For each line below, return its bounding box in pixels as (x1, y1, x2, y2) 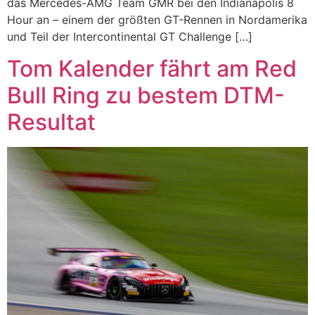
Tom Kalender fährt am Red (7, 54, 297, 82)
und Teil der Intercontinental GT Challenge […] (7, 30, 252, 44)
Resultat (7, 108, 96, 136)
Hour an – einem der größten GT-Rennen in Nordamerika (7, 13, 307, 27)
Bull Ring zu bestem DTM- (7, 81, 285, 109)
